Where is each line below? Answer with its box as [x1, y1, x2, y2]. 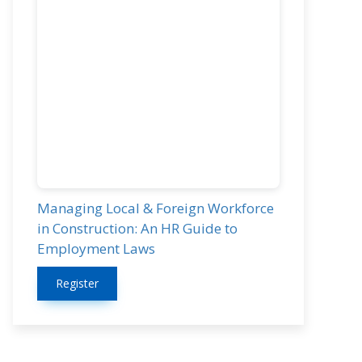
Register [56, 276, 99, 292]
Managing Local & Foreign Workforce [37, 199, 274, 218]
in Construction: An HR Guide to [37, 219, 238, 238]
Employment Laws [37, 239, 155, 259]
